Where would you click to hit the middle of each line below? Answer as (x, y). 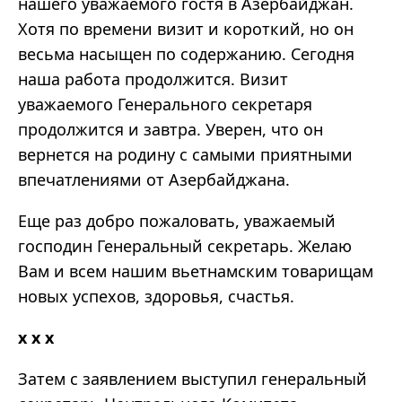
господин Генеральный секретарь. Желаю (185, 246)
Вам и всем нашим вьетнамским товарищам (196, 271)
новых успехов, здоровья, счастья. (156, 297)
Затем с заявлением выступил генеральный (192, 379)
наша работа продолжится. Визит (153, 79)
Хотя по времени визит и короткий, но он (186, 29)
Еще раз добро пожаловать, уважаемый (177, 221)
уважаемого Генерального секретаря (165, 105)
